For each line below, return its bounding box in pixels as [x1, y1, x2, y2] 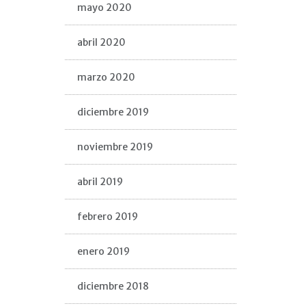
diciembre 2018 [76, 280, 149, 292]
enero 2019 [76, 245, 130, 258]
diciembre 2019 [76, 106, 149, 118]
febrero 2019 [76, 210, 138, 223]
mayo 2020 [76, 1, 132, 14]
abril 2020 [76, 36, 126, 48]
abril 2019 [76, 176, 123, 188]
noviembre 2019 [76, 141, 153, 153]
